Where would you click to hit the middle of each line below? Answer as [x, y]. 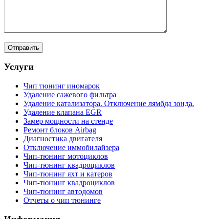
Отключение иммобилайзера [71, 148]
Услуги [19, 67]
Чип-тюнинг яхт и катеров [68, 174]
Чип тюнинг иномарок [62, 86]
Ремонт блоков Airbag [60, 130]
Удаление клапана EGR [63, 112]
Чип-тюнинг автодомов [63, 192]
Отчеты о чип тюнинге [62, 200]
